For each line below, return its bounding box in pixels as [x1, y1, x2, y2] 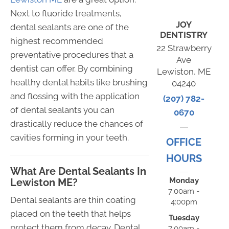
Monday [169, 175, 199, 185]
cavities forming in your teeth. [10, 132, 129, 143]
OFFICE [166, 135, 202, 148]
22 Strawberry [156, 42, 212, 53]
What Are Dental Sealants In [10, 165, 146, 177]
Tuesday [168, 213, 199, 222]
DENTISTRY [160, 29, 208, 40]
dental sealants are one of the [10, 21, 129, 32]
